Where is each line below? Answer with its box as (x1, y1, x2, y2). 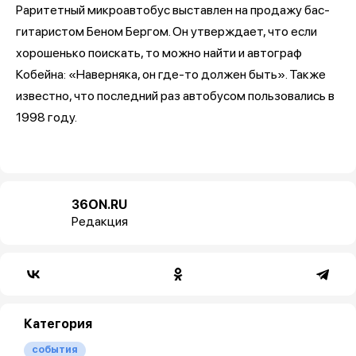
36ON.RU (72, 196, 127, 212)
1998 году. (16, 109, 79, 125)
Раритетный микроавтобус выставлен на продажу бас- (16, 2, 330, 17)
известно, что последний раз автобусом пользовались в (16, 87, 335, 103)
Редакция (72, 213, 128, 229)
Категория (24, 315, 92, 331)
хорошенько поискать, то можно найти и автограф (16, 44, 302, 60)
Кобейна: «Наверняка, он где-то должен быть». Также (16, 66, 326, 82)
